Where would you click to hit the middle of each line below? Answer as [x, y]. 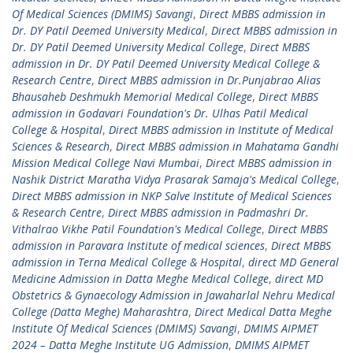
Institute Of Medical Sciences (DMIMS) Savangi [124, 329]
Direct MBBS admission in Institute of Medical [221, 130]
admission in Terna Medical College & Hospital [127, 262]
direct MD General [294, 262]
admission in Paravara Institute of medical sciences [138, 246]
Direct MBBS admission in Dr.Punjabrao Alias [209, 80]
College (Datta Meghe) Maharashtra [100, 312]
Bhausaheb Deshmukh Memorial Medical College [132, 97]
